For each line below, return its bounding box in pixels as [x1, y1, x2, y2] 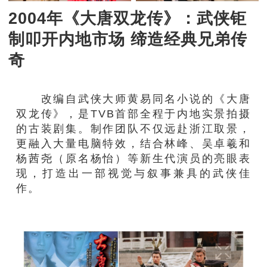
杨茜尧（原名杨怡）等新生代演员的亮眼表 [16, 152, 251, 165]
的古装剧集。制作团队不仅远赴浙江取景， [16, 122, 251, 135]
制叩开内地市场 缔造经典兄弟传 [8, 30, 247, 48]
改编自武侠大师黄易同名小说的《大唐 [16, 92, 251, 105]
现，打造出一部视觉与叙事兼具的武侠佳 [16, 167, 251, 180]
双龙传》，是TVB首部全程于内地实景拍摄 [16, 107, 251, 120]
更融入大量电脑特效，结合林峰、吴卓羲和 [16, 137, 251, 150]
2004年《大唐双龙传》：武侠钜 [8, 9, 247, 27]
